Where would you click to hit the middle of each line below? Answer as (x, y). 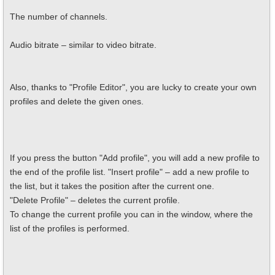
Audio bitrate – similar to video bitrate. (83, 45)
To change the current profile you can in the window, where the (131, 214)
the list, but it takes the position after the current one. (112, 186)
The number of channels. (59, 17)
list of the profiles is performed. (70, 228)
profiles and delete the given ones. (77, 101)
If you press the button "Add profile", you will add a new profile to (135, 158)
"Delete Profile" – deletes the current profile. (95, 200)
